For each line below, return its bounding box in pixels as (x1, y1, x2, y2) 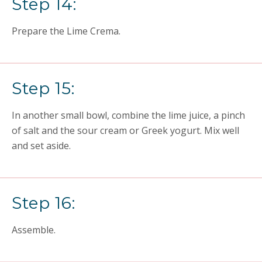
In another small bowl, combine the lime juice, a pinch (12, 109, 245, 122)
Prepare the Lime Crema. (12, 25, 120, 37)
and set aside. (12, 139, 71, 152)
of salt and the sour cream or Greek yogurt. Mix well (12, 124, 239, 137)
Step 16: (12, 193, 75, 213)
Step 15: (12, 78, 75, 98)
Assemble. (12, 223, 56, 236)
